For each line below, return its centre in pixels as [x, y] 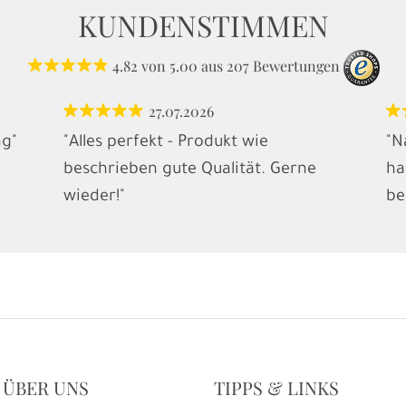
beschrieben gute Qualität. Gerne [189, 171]
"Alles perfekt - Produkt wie [165, 144]
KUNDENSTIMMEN [203, 25]
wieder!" [94, 198]
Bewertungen [296, 66]
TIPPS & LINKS [276, 388]
